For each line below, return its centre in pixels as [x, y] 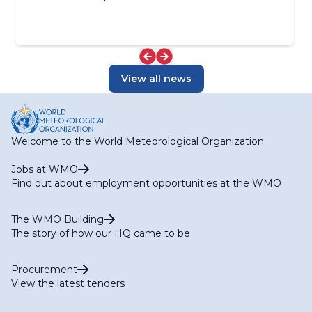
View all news [156, 78]
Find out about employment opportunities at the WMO [146, 183]
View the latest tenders [68, 283]
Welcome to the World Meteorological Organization [138, 141]
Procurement [44, 269]
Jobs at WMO [45, 169]
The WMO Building [57, 219]
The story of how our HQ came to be [101, 233]
